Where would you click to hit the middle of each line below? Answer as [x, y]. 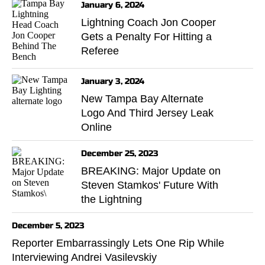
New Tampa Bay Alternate [142, 98]
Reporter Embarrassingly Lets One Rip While [118, 243]
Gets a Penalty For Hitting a [146, 36]
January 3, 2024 [113, 81]
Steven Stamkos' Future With [150, 185]
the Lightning [112, 199]
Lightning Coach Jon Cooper [148, 22]
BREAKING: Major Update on [151, 171]
